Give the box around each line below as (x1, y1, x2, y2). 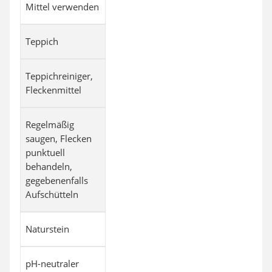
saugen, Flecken (25, 132, 92, 144)
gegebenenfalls (25, 174, 88, 186)
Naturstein (25, 222, 69, 235)
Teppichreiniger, (25, 69, 93, 82)
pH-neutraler (25, 257, 79, 270)
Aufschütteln (25, 188, 78, 200)
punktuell (25, 146, 65, 158)
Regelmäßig (25, 118, 74, 131)
